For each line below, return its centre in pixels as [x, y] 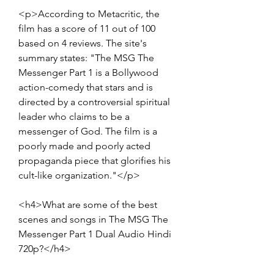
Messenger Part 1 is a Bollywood [88, 72]
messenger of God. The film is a [88, 131]
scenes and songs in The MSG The [93, 219]
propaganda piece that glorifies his [94, 160]
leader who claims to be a [74, 116]
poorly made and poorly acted [84, 146]
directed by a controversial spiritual [94, 102]
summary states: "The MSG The [86, 57]
